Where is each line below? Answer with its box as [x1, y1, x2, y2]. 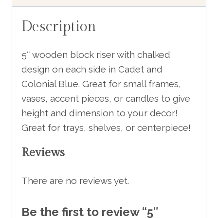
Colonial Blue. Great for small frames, [21, 78, 181, 89]
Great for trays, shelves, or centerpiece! [21, 122, 191, 133]
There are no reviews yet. [21, 175, 129, 186]
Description [21, 18, 96, 36]
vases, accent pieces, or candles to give [21, 92, 190, 104]
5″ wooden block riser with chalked [21, 49, 170, 60]
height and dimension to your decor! [21, 107, 178, 118]
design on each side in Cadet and [21, 63, 163, 74]
